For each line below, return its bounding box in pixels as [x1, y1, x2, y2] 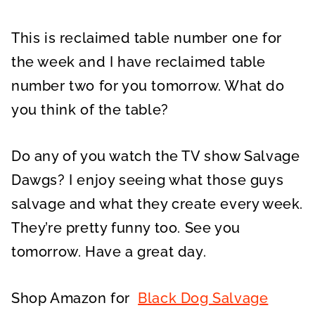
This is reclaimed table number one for [11, 30, 282, 47]
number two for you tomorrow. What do [11, 77, 285, 95]
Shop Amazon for [11, 290, 139, 307]
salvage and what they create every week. [11, 195, 304, 213]
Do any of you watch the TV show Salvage [11, 148, 300, 165]
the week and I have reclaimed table [11, 53, 266, 71]
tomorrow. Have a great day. [11, 243, 207, 261]
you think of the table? [11, 101, 169, 119]
